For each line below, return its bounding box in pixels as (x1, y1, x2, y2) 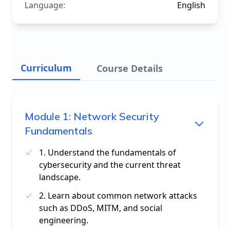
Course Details (97, 62, 163, 74)
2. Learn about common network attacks (39, 190, 197, 201)
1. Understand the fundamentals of (39, 147, 176, 158)
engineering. (39, 215, 88, 226)
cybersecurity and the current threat (39, 159, 181, 170)
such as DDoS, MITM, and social (39, 202, 162, 214)
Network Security (73, 110, 159, 123)
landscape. (39, 171, 81, 183)
